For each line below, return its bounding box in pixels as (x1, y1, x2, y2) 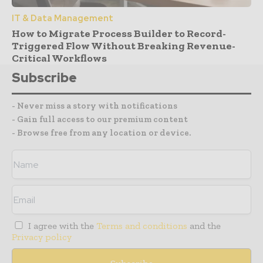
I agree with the (26, 220, 97, 232)
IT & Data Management (12, 12, 113, 25)
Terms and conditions (96, 220, 188, 232)
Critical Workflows (12, 52, 107, 65)
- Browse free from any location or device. (12, 127, 191, 139)
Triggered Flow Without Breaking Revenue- (12, 39, 235, 53)
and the (187, 220, 221, 232)
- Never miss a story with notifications (12, 100, 177, 112)
